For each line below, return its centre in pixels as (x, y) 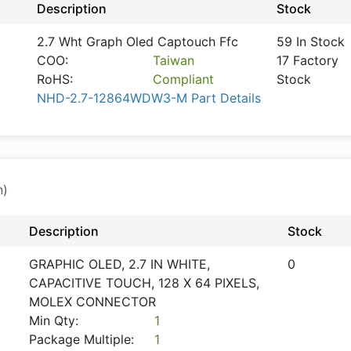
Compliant (184, 79)
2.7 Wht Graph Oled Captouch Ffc (138, 42)
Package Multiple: (81, 339)
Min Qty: (54, 320)
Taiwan (174, 60)
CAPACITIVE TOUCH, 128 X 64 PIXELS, (144, 283)
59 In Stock (311, 42)
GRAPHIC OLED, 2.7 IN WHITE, (119, 264)
